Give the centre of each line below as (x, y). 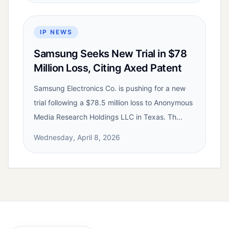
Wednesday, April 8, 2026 (77, 138)
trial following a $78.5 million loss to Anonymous (113, 103)
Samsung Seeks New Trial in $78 (110, 54)
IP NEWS (56, 32)
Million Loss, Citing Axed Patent (108, 68)
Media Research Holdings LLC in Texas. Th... (108, 117)
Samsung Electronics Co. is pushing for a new (110, 88)
